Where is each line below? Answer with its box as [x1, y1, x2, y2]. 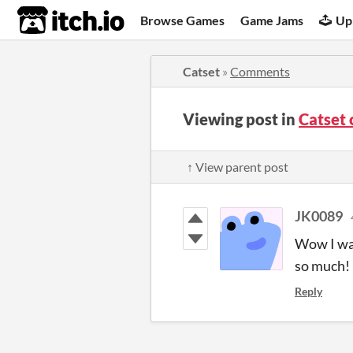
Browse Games [140, 12, 225, 28]
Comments [230, 64, 290, 79]
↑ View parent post [187, 159, 288, 174]
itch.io [17, 5, 86, 36]
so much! [295, 257, 350, 274]
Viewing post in [183, 110, 299, 128]
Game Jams [240, 12, 304, 28]
